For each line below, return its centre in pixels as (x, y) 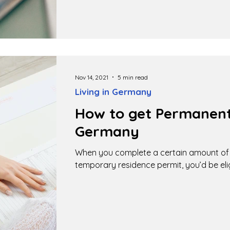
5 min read (133, 77)
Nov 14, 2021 (92, 77)
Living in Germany (113, 92)
